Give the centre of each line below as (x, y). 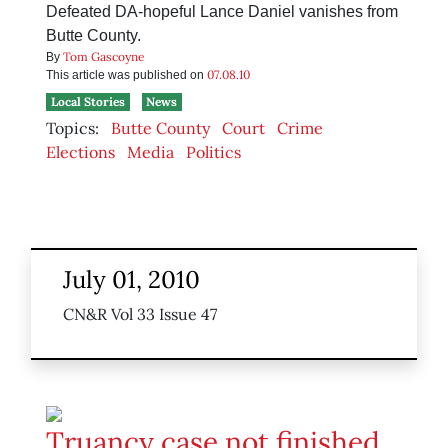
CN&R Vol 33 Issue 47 (140, 314)
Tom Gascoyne (104, 57)
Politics (213, 152)
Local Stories (87, 102)
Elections (80, 152)
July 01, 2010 (131, 280)
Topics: (72, 128)
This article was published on (126, 75)
